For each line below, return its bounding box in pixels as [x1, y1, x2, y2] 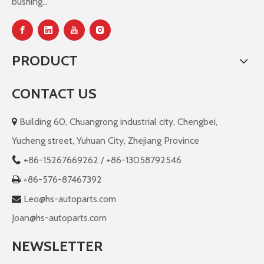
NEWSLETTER [12, 237, 103, 255]
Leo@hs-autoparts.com [24, 193, 116, 204]
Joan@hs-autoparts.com [12, 212, 107, 223]
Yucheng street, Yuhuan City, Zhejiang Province [12, 135, 199, 146]
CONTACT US [12, 85, 97, 102]
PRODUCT [12, 52, 78, 69]
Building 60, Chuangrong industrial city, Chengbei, [17, 116, 217, 127]
